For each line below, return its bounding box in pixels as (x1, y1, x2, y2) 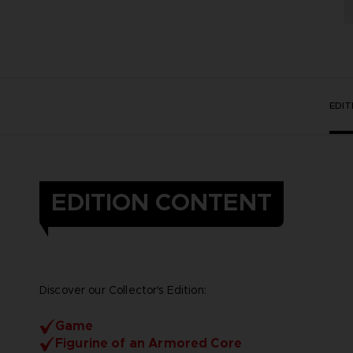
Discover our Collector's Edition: (39, 282, 206, 297)
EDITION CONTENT (51, 187, 272, 217)
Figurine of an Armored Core (54, 334, 243, 351)
